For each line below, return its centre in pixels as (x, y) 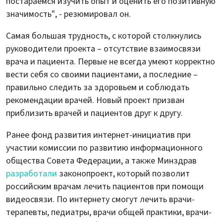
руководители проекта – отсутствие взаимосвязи (103, 49)
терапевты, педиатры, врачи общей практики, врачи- (109, 212)
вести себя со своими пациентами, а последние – (102, 74)
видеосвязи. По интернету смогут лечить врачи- (100, 199)
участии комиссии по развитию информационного (104, 148)
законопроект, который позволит (124, 173)
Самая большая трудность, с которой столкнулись (104, 36)
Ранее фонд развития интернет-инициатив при (98, 135)
